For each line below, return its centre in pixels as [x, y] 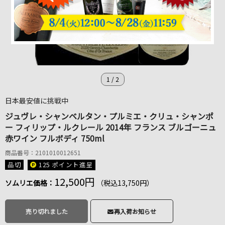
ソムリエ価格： [30, 183]
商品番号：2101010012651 [43, 153]
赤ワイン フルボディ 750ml [55, 138]
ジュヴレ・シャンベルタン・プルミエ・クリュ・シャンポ [109, 116]
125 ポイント [59, 164]
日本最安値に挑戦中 [37, 101]
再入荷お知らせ [135, 211]
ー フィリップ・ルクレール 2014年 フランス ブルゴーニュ [110, 127]
